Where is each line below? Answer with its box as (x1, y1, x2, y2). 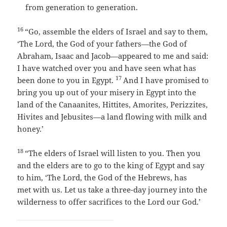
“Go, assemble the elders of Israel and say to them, (25, 26, 208, 37)
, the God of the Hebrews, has (80, 172, 187, 183)
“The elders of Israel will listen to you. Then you (25, 148, 201, 159)
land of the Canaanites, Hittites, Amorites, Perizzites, (17, 99, 208, 110)
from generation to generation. (25, 2, 138, 13)
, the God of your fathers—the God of (52, 39, 187, 49)
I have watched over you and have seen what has (17, 63, 197, 73)
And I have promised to (123, 75, 209, 86)
